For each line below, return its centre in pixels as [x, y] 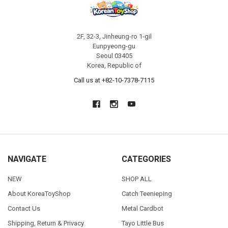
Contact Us [24, 208]
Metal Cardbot [142, 208]
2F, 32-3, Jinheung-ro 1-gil [114, 37]
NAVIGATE [27, 159]
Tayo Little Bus [142, 223]
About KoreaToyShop [39, 193]
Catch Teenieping [147, 193]
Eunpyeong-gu [114, 46]
